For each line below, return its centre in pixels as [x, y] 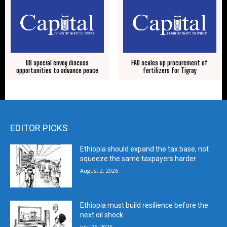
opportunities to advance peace [58, 70]
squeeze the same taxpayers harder [138, 158]
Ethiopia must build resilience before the [144, 205]
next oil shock [102, 215]
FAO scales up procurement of [170, 63]
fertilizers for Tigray [169, 70]
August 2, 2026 [99, 170]
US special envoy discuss [58, 63]
